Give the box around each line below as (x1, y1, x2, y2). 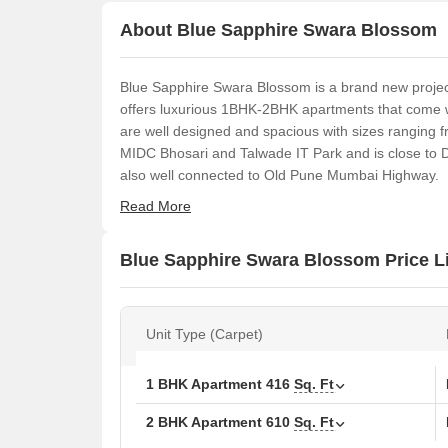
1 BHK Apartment (146, 376, 266, 392)
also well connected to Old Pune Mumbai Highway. (120, 167, 439, 183)
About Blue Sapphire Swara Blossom (120, 19, 437, 40)
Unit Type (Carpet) (146, 326, 263, 342)
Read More (120, 198, 191, 214)
